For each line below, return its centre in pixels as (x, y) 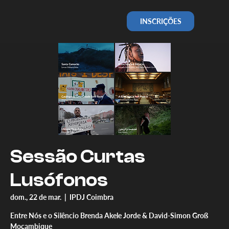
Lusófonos (59, 180)
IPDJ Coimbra (91, 197)
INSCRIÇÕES (161, 21)
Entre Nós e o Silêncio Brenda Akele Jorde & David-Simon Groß (109, 215)
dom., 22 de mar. (36, 197)
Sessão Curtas (78, 156)
